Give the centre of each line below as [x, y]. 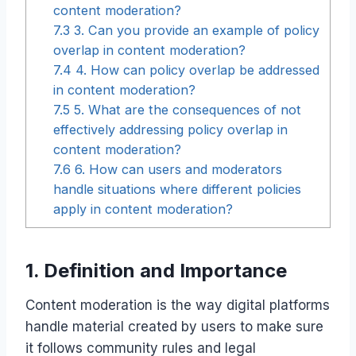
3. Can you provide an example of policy [195, 30]
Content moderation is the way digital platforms [178, 305]
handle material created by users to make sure [174, 326]
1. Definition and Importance [156, 270]
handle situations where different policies [178, 189]
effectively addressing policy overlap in [171, 129]
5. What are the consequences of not [186, 109]
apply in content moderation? [143, 209]
